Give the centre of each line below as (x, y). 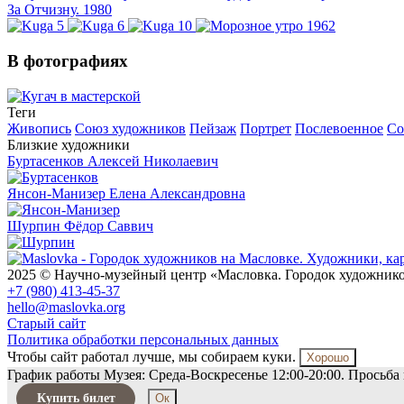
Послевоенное (339, 128)
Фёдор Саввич (109, 225)
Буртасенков (46, 161)
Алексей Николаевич (153, 161)
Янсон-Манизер (56, 193)
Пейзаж (213, 128)
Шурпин (34, 225)
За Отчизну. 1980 (60, 10)
